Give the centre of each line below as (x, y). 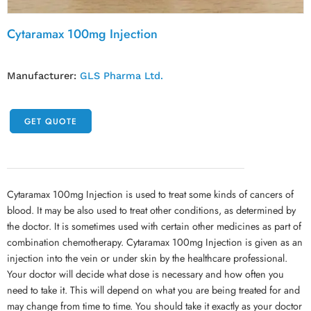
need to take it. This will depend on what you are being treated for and (153, 290)
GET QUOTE (51, 121)
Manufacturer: (43, 76)
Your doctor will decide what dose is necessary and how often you (145, 274)
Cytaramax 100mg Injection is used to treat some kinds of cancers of (150, 194)
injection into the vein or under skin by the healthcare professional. (147, 258)
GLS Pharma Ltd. (121, 76)
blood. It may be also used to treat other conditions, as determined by (151, 210)
